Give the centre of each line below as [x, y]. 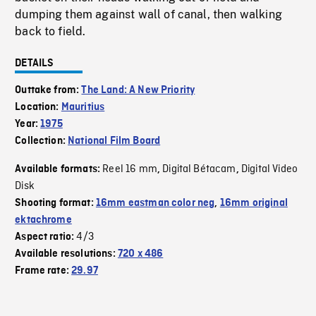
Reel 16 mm [130, 170]
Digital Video [269, 170]
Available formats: [59, 170]
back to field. [50, 32]
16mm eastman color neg [155, 203]
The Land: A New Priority [138, 91]
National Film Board [114, 141]
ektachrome [43, 220]
